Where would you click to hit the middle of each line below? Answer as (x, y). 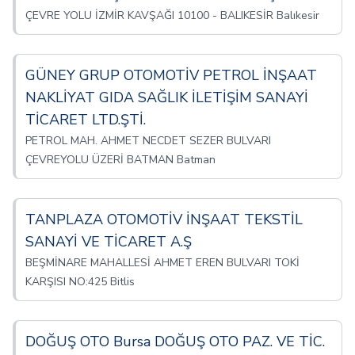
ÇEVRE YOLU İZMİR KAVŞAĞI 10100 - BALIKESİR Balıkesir (172, 15)
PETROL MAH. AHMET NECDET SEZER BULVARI (148, 141)
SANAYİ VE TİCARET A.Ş (109, 242)
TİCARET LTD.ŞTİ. (86, 120)
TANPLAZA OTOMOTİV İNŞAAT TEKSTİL (164, 219)
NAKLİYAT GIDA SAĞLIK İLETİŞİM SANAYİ (167, 97)
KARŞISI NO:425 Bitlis (80, 282)
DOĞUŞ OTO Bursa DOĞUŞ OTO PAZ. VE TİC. (175, 342)
